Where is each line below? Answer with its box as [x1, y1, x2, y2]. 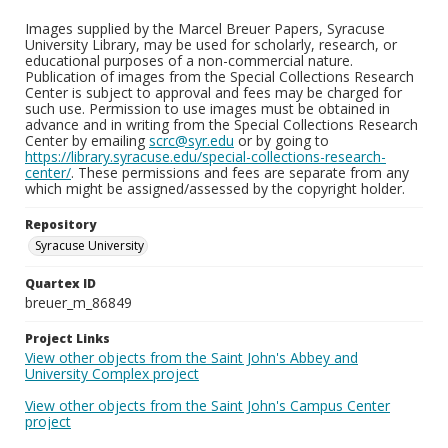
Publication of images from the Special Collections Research [25, 67, 414, 86]
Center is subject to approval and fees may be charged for [25, 83, 402, 102]
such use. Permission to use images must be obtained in [25, 99, 390, 118]
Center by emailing [25, 131, 149, 150]
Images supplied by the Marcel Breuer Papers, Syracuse [25, 19, 385, 38]
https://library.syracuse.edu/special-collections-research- [25, 147, 386, 166]
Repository [25, 216, 96, 233]
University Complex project [25, 364, 199, 383]
